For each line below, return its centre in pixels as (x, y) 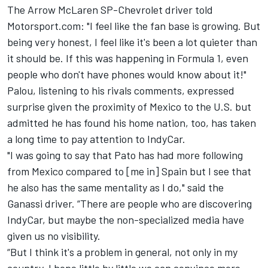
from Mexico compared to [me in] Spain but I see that (129, 171)
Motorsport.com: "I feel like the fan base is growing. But (134, 25)
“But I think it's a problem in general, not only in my (122, 252)
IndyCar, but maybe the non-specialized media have (126, 219)
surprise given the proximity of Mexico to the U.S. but (129, 106)
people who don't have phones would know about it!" (127, 74)
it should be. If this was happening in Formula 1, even (128, 58)
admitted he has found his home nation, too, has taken (132, 122)
